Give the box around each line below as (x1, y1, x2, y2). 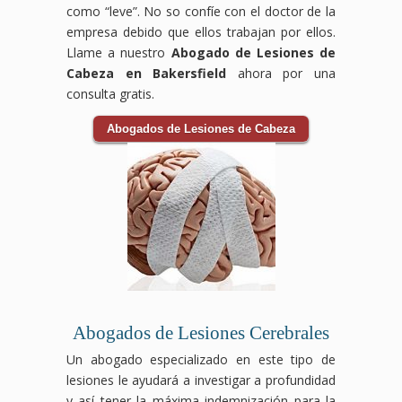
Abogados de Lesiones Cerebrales (73, 321, 329, 344)
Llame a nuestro (66, 43, 171, 61)
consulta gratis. (66, 84, 154, 102)
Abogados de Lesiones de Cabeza (107, 121, 295, 135)
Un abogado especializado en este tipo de (66, 350, 336, 368)
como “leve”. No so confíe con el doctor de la (66, 2, 336, 20)
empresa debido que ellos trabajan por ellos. (66, 22, 336, 40)
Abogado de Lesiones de (170, 43, 336, 61)
